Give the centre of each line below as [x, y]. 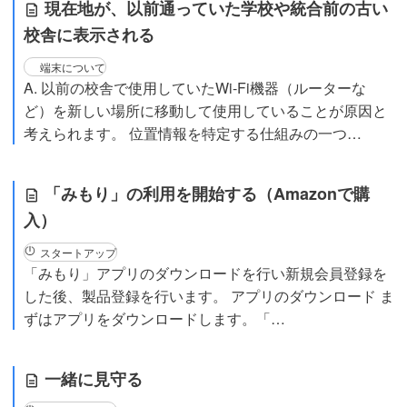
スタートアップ [78, 252]
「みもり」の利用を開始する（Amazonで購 [205, 194]
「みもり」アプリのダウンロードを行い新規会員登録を [205, 273]
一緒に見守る [91, 379]
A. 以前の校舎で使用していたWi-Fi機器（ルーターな [195, 88]
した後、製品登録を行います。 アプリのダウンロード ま [209, 296]
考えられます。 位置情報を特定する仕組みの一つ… [193, 133]
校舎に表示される [89, 35]
